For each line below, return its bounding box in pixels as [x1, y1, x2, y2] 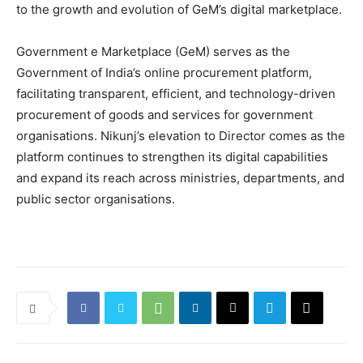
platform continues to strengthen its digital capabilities [16, 149, 328, 165]
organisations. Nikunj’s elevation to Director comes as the [16, 128, 345, 144]
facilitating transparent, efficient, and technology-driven [16, 86, 335, 102]
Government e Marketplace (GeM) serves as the [16, 44, 290, 60]
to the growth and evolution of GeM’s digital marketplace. [16, 2, 342, 18]
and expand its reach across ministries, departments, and [16, 170, 344, 186]
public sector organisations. [16, 191, 175, 207]
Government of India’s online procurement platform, [16, 65, 312, 81]
